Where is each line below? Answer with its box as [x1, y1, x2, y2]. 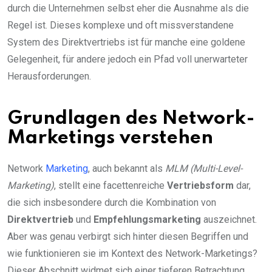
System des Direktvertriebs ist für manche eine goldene [7, 36, 245, 49]
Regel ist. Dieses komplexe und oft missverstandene [7, 19, 234, 32]
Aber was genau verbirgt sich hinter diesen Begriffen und [7, 231, 248, 243]
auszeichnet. [201, 214, 257, 226]
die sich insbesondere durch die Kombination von [7, 197, 216, 209]
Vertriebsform [167, 180, 234, 192]
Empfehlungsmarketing [93, 214, 201, 226]
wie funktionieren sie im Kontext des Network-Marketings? [7, 248, 257, 260]
